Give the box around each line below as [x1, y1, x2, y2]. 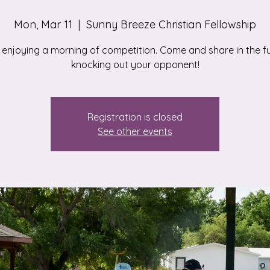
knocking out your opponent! [71, 58, 199, 71]
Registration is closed [87, 111, 183, 123]
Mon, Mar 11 [14, 17, 72, 31]
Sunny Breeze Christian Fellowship [86, 17, 256, 31]
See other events [98, 125, 172, 137]
